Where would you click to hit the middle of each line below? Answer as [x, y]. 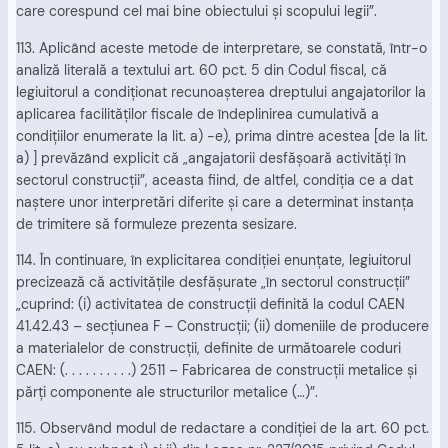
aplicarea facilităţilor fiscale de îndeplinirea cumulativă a [197, 113]
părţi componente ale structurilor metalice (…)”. [167, 391]
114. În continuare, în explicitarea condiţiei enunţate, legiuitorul [213, 259]
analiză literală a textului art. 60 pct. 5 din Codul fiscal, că [201, 69]
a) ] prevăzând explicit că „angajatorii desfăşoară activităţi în [211, 157]
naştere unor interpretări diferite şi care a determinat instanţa [215, 201]
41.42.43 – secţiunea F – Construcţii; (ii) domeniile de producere [222, 325]
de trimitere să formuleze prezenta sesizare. [156, 223]
